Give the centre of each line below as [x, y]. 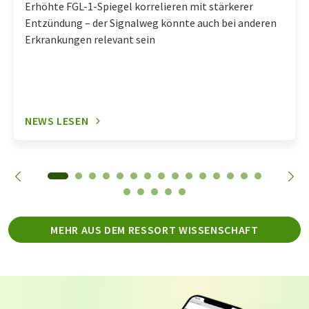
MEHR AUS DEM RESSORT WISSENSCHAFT [154, 230]
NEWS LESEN [57, 121]
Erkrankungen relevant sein [90, 39]
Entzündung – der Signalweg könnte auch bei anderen [151, 23]
